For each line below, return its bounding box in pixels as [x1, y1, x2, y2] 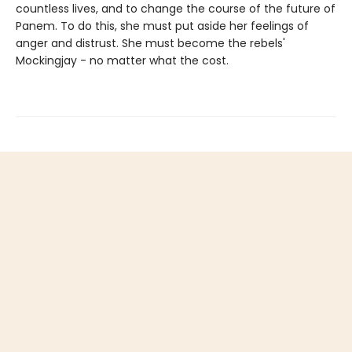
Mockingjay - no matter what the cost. [16, 53, 229, 69]
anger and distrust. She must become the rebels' [16, 35, 285, 52]
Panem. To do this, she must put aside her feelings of [16, 18, 309, 35]
